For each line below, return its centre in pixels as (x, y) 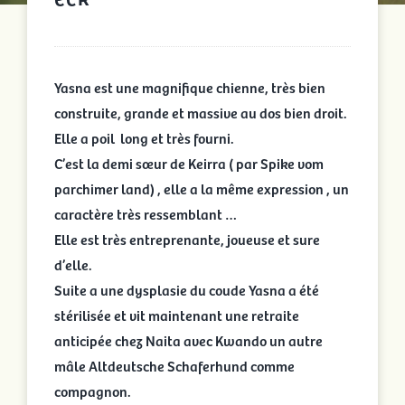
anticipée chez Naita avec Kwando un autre (188, 340)
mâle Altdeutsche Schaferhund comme (174, 365)
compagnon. (92, 391)
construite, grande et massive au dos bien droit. (200, 112)
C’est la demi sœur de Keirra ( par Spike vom (188, 163)
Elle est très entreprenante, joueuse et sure (187, 239)
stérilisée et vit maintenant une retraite (176, 315)
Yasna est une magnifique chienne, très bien (189, 87)
